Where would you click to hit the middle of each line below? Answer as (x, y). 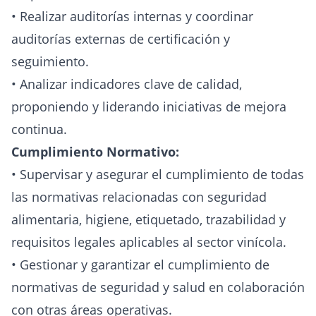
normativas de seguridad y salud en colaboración (158, 287)
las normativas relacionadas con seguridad (139, 197)
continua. (39, 129)
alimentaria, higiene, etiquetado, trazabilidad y (148, 220)
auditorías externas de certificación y (121, 39)
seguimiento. (50, 62)
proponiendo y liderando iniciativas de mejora (149, 107)
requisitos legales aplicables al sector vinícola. (149, 242)
